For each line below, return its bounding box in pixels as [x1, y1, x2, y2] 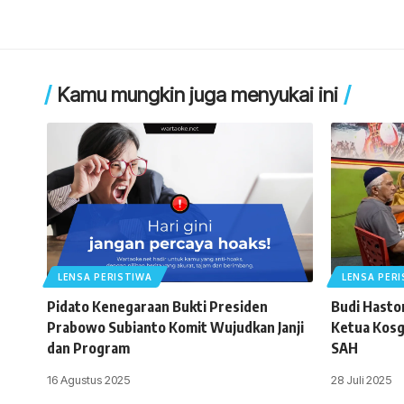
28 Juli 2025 [331, 372, 391, 387]
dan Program [47, 338, 130, 357]
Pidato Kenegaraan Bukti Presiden [47, 297, 268, 316]
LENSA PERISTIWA [58, 271, 152, 282]
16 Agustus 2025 [47, 372, 130, 387]
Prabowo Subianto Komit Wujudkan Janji [47, 317, 304, 336]
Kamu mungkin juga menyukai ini [58, 82, 338, 106]
